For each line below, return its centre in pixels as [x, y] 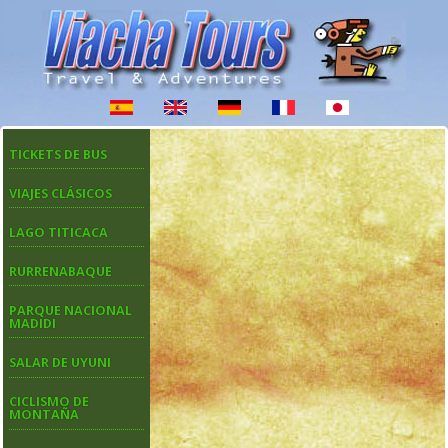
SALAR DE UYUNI [60, 363]
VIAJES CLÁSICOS [60, 193]
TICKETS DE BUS [58, 154]
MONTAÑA [44, 415]
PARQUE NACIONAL [70, 310]
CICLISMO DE [49, 402]
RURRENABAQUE [60, 271]
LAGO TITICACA [58, 232]
